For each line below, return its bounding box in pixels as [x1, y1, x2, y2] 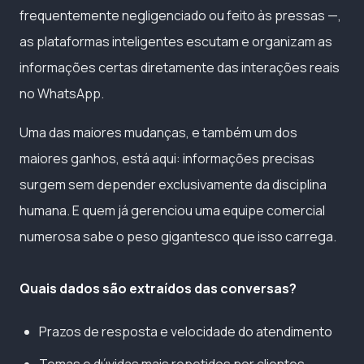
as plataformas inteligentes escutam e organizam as [19, 32, 332, 50]
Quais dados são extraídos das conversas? [19, 279, 297, 297]
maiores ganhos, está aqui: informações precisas [19, 149, 314, 167]
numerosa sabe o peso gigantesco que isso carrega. [19, 227, 336, 245]
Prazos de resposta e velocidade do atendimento [39, 322, 332, 340]
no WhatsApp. [19, 84, 104, 102]
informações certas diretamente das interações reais [19, 58, 340, 76]
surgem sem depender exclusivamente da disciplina [19, 175, 327, 193]
